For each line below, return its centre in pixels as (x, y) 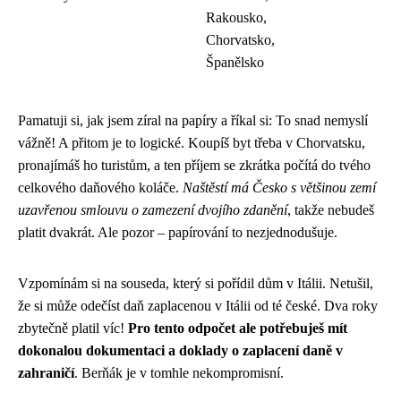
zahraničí (46, 372)
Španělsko (235, 62)
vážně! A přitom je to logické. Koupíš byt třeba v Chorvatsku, (192, 142)
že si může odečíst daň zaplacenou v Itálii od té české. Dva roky (198, 305)
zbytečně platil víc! (73, 328)
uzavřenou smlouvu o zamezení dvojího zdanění (153, 209)
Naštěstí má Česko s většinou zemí (279, 187)
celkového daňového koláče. (100, 187)
